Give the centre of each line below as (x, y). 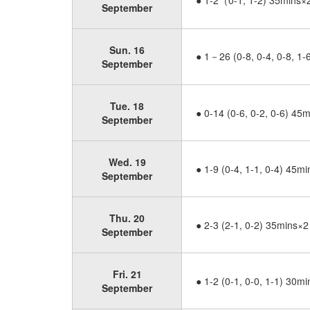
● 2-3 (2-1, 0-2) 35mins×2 (252, 225)
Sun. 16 (127, 50)
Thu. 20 (127, 218)
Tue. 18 (127, 106)
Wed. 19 (127, 162)
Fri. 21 (127, 274)
